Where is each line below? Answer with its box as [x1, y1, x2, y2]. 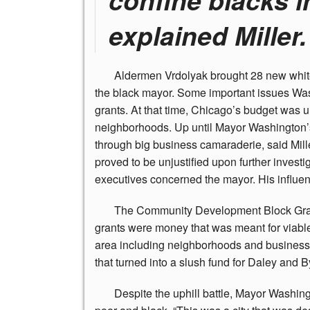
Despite [114, 284, 152, 301]
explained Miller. [109, 16, 307, 53]
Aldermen [114, 66, 162, 83]
